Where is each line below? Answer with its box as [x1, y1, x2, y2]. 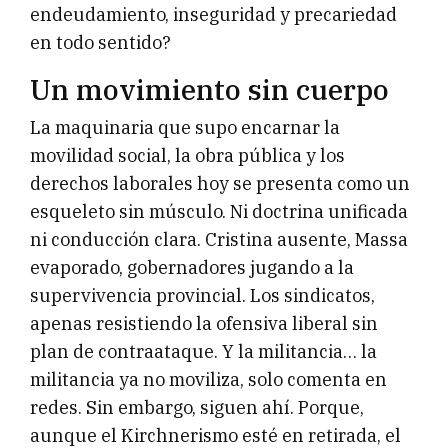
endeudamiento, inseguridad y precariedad [30, 3, 397, 27]
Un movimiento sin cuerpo [30, 71, 389, 109]
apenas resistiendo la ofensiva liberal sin [30, 312, 378, 336]
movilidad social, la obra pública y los [30, 144, 345, 168]
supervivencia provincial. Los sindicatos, [30, 284, 375, 308]
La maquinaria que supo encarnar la [30, 116, 340, 140]
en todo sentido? [30, 31, 171, 55]
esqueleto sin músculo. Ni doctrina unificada [30, 200, 408, 224]
